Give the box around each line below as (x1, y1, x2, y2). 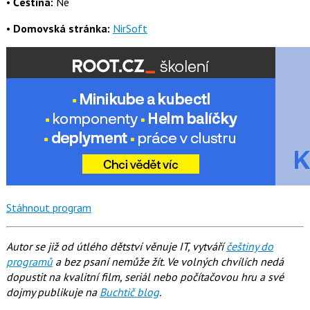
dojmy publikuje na (6, 285, 100, 300)
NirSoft (112, 21, 147, 36)
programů (6, 255, 53, 269)
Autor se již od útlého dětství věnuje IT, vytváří (6, 239, 226, 254)
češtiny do (226, 239, 273, 254)
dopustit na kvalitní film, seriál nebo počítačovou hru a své (6, 270, 284, 284)
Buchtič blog (99, 285, 159, 300)
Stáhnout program (6, 201, 91, 215)
